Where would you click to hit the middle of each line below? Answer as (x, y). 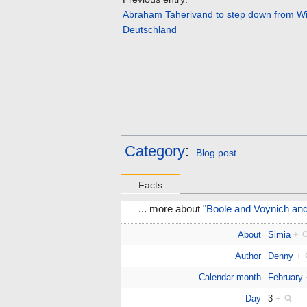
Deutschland (150, 30)
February (286, 278)
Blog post (216, 153)
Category (155, 151)
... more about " (172, 209)
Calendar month (230, 278)
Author (248, 256)
